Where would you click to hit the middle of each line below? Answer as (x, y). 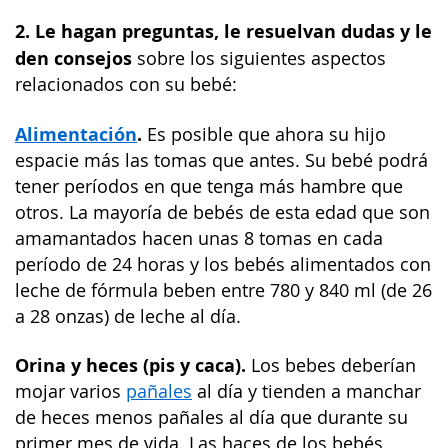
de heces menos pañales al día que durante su (211, 417)
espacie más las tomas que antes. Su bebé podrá (221, 160)
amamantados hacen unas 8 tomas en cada (199, 238)
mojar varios (70, 391)
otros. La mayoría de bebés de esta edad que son (222, 212)
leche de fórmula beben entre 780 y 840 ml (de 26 (223, 290)
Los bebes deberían (331, 365)
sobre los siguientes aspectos (259, 58)
